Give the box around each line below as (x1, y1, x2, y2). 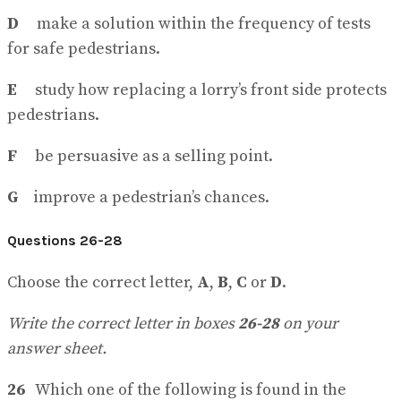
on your (279, 313, 338, 335)
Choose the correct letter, (7, 272, 197, 294)
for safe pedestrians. (7, 38, 160, 59)
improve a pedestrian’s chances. (19, 186, 269, 208)
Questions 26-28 (7, 231, 123, 249)
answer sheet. (7, 338, 107, 360)
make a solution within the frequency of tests (19, 13, 371, 34)
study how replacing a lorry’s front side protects (17, 79, 387, 100)
